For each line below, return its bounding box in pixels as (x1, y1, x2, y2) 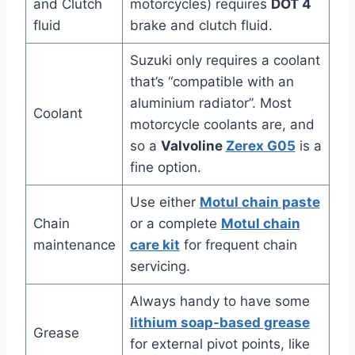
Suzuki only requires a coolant (129, 52, 320, 69)
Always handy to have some (129, 293, 310, 310)
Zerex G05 (225, 138, 296, 155)
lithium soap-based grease (129, 315, 310, 331)
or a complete (129, 216, 221, 232)
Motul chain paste (199, 194, 320, 211)
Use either (129, 194, 200, 211)
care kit (129, 237, 180, 254)
